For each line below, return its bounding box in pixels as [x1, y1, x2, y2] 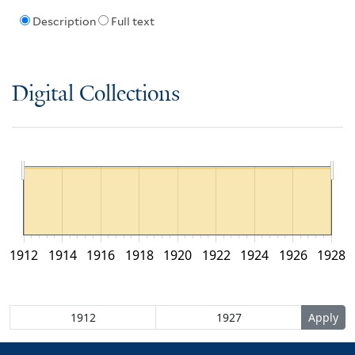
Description [32, 15, 96, 29]
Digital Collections [12, 82, 180, 107]
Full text [110, 15, 155, 29]
